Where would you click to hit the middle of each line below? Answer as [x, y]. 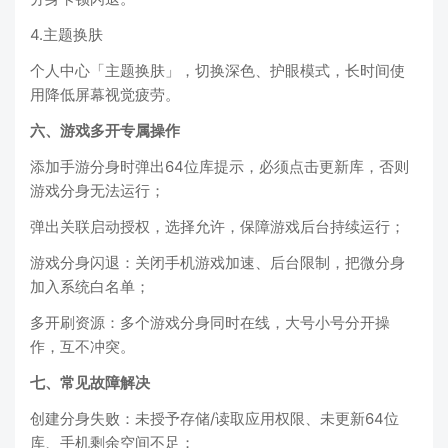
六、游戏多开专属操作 [105, 131]
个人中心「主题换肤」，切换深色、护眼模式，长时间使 [217, 71]
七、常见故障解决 [90, 383]
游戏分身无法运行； [97, 191]
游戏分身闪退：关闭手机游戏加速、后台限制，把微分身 [217, 263]
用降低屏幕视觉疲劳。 [105, 95]
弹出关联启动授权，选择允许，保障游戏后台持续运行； [217, 227]
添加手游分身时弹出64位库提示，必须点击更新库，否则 [219, 167]
